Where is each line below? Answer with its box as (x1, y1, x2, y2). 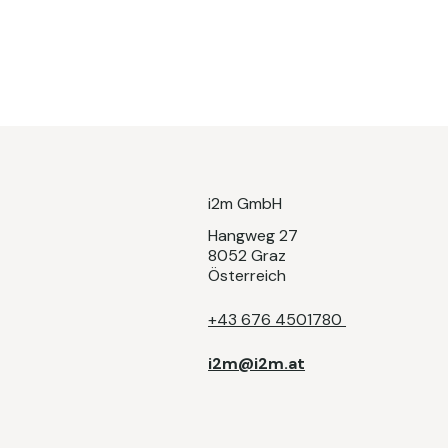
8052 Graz (208, 244, 287, 266)
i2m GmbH (208, 192, 283, 214)
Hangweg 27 (208, 224, 299, 246)
